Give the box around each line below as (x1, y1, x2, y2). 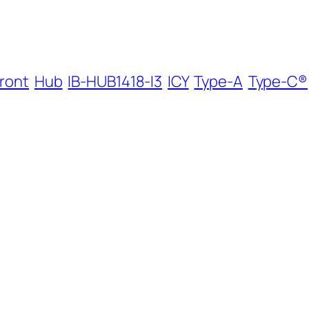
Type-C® (248, 71, 308, 92)
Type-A (194, 71, 243, 92)
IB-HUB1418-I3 (68, 71, 163, 92)
